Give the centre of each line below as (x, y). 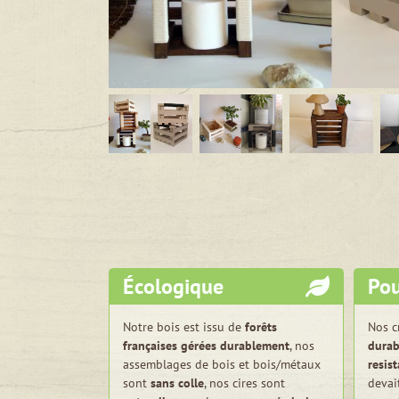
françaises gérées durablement (206, 346)
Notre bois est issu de (184, 327)
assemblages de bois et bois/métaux (222, 364)
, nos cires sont (244, 383)
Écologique (173, 286)
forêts (261, 327)
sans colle (177, 383)
